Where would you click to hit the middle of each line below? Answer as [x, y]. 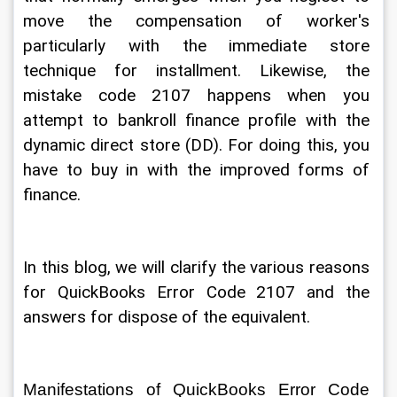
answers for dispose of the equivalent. [169, 317]
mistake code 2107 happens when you [198, 95]
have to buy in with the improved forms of [198, 170]
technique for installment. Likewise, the [198, 70]
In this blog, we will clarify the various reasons [198, 267]
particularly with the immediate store [198, 46]
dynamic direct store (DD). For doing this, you [198, 145]
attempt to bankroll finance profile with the [198, 120]
